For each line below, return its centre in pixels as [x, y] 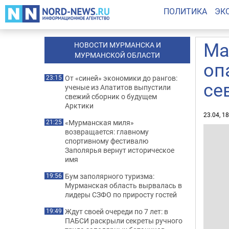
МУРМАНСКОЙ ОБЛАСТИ [117, 55]
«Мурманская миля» [99, 122]
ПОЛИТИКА [185, 11]
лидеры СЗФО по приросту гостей [121, 194]
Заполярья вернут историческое [120, 150]
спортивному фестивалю [107, 141]
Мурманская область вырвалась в [123, 185]
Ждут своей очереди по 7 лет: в [117, 211]
